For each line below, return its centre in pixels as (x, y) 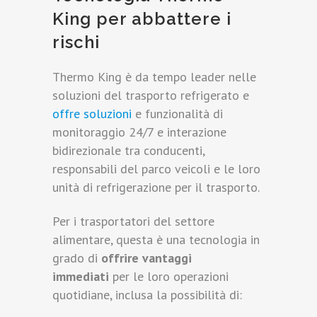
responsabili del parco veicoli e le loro (156, 169)
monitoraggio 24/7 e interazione (139, 132)
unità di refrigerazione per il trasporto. (156, 188)
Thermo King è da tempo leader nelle (154, 77)
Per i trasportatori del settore (133, 221)
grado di (77, 258)
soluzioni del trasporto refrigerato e (151, 96)
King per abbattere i (142, 19)
